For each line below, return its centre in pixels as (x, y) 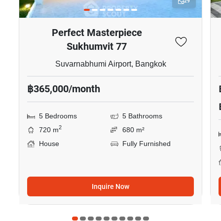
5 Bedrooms (58, 116)
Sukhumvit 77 (97, 46)
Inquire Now (110, 186)
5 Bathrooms (142, 116)
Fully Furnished (147, 144)
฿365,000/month (64, 89)
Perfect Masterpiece (97, 33)
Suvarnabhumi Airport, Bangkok (110, 64)
